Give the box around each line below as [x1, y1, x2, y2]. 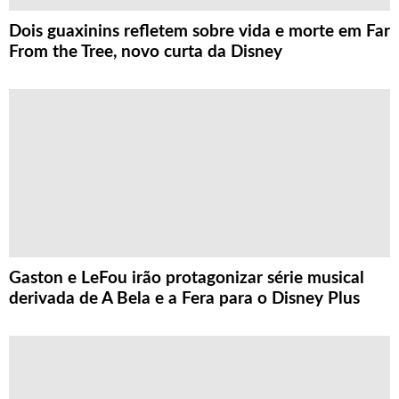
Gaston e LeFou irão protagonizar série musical [9, 270, 364, 288]
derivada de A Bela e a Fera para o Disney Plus [9, 290, 360, 308]
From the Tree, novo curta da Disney [9, 44, 282, 61]
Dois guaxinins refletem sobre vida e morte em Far [9, 23, 390, 41]
